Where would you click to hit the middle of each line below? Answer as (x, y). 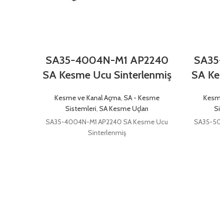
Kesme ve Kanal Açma (87, 98)
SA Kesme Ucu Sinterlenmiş (107, 75)
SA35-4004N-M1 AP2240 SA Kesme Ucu (107, 122)
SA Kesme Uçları (124, 109)
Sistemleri (81, 109)
